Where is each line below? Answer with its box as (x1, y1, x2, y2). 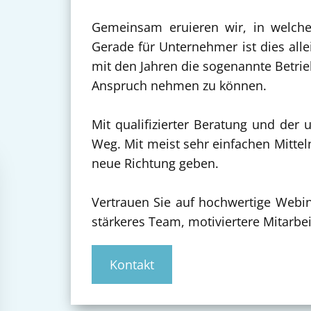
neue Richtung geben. (92, 155, 219, 172)
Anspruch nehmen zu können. (92, 77, 267, 94)
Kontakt (109, 256, 154, 274)
